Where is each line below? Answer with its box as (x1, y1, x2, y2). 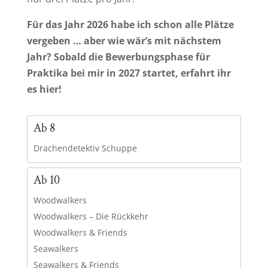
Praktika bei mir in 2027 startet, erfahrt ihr (26, 66, 231, 80)
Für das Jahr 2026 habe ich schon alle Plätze (26, 17, 234, 31)
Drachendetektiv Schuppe (33, 142, 137, 154)
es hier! (26, 82, 62, 96)
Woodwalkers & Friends (33, 226, 127, 238)
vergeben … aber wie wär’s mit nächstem (26, 33, 221, 47)
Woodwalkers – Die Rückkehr (33, 210, 148, 222)
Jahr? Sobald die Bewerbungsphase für (26, 50, 210, 63)
